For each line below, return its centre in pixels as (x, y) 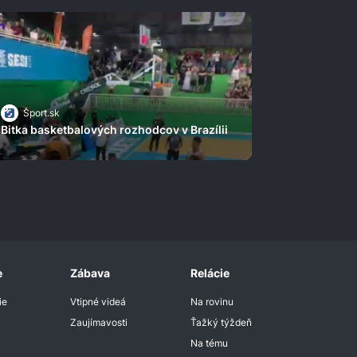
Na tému (209, 343)
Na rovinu (212, 302)
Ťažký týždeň (221, 323)
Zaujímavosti (99, 323)
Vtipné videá (98, 302)
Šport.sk (41, 113)
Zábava (90, 273)
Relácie (210, 273)
